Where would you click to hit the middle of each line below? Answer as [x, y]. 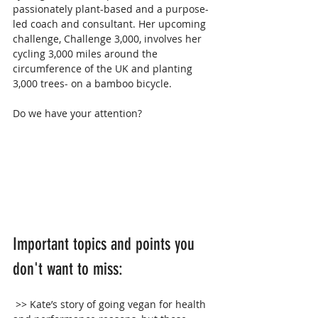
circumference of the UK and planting [104, 69]
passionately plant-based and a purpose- [111, 9]
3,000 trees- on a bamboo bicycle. [92, 84]
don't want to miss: [68, 269]
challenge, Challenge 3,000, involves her [109, 39]
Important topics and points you [106, 245]
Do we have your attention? [77, 114]
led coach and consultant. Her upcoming [111, 24]
